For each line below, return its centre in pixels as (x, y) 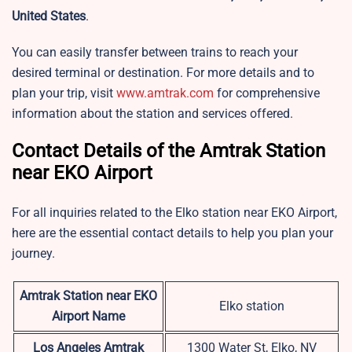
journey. (35, 254)
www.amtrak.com (165, 93)
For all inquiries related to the (92, 213)
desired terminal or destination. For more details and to (163, 73)
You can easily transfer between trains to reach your (155, 53)
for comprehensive (267, 93)
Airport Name (88, 317)
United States (49, 16)
